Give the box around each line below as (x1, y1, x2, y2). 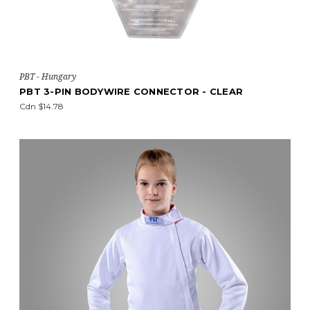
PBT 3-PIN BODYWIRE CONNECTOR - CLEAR (19, 86, 243, 97)
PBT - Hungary (19, 71, 76, 82)
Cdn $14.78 (19, 101, 64, 111)
